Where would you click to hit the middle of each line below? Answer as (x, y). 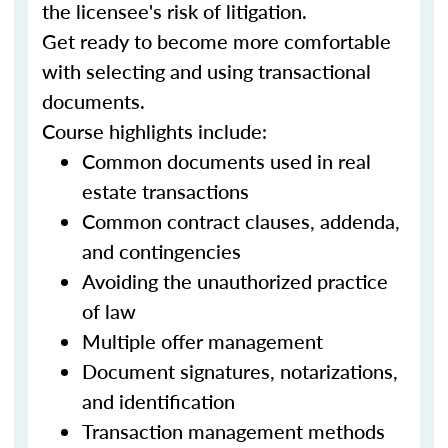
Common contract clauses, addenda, (241, 221)
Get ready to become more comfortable (216, 41)
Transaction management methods (233, 431)
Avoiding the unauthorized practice (235, 281)
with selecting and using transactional (206, 71)
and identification (158, 401)
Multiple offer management (202, 341)
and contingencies (161, 251)
